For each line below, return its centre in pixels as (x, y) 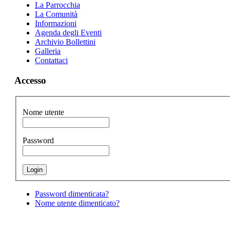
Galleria (47, 51)
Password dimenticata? (72, 194)
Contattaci (51, 61)
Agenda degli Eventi (68, 33)
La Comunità (56, 14)
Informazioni (55, 24)
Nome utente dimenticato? (77, 203)
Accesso (30, 81)
